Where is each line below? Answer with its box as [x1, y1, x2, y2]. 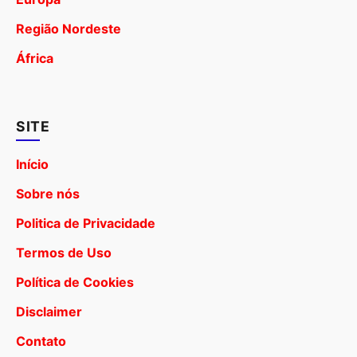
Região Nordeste [16, 21, 121, 37]
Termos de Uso [16, 245, 112, 261]
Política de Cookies [16, 274, 134, 291]
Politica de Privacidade [16, 215, 155, 232]
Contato [16, 333, 66, 350]
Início [16, 156, 49, 173]
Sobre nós [16, 186, 80, 202]
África [16, 50, 53, 67]
